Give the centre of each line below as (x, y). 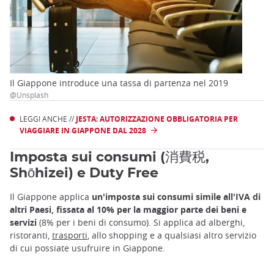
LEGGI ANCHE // (48, 119)
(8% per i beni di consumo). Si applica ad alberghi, (142, 223)
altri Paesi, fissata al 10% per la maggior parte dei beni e (128, 210)
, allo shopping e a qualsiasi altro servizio (172, 235)
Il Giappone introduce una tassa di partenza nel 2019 (119, 83)
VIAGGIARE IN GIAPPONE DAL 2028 (83, 131)
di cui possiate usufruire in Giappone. (87, 248)
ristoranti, (31, 235)
